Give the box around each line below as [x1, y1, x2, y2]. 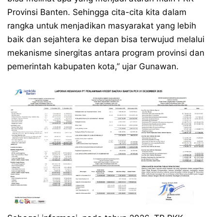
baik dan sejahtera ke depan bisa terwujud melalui [7, 34, 204, 44]
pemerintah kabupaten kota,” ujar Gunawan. [7, 62, 179, 71]
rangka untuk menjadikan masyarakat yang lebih [7, 21, 196, 31]
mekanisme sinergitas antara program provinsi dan [7, 48, 204, 58]
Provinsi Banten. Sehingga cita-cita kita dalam [7, 7, 186, 17]
